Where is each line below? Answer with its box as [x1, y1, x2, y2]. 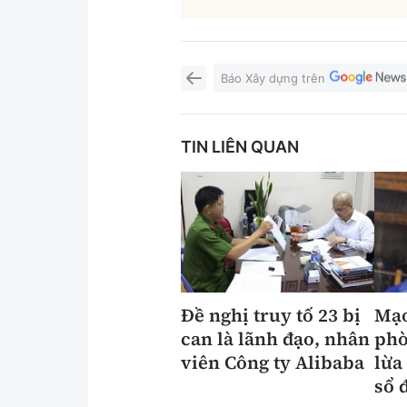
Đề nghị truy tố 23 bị [181, 303, 362, 329]
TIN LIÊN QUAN [181, 137, 300, 157]
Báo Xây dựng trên [221, 70, 326, 85]
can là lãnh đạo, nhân [181, 326, 371, 352]
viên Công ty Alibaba [181, 350, 365, 376]
